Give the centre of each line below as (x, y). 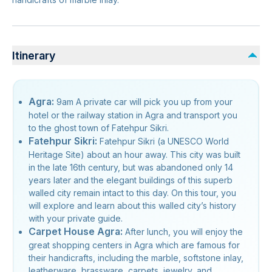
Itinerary (34, 55)
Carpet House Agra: (77, 231)
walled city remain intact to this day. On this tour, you (132, 193)
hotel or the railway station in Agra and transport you (133, 115)
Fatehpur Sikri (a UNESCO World (164, 141)
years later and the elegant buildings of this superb (131, 180)
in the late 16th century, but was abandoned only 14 (131, 167)
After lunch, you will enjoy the (184, 232)
